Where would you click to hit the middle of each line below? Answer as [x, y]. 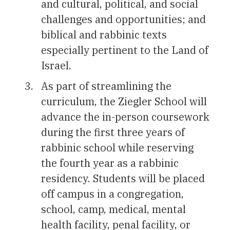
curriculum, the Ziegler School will [124, 101]
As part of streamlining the [106, 86]
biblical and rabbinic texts [104, 34]
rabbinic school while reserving [117, 147]
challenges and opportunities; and [123, 19]
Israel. [56, 65]
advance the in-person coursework [125, 117]
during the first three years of [113, 132]
